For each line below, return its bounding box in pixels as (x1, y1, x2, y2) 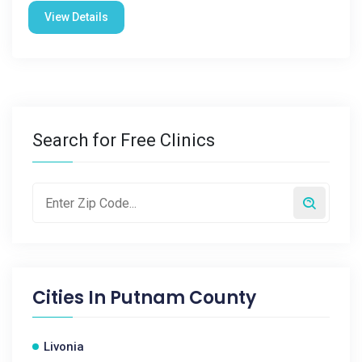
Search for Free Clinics (32, 130, 215, 150)
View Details (44, 11, 108, 23)
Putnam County (110, 285, 256, 310)
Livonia (44, 339, 84, 354)
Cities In (32, 285, 110, 310)
